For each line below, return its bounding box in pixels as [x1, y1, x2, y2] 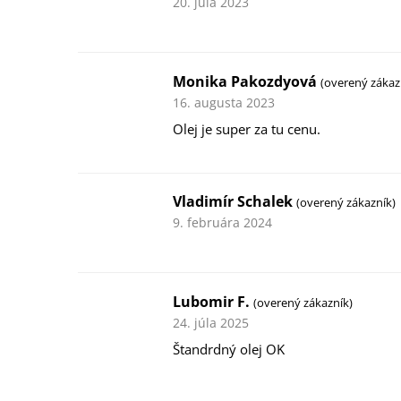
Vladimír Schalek [173, 192, 297, 212]
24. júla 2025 [173, 313, 250, 331]
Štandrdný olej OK [173, 340, 286, 358]
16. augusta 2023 [173, 93, 276, 111]
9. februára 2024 [173, 214, 273, 232]
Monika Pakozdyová [173, 71, 321, 91]
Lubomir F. [173, 291, 254, 311]
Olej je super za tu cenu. [173, 120, 321, 138]
